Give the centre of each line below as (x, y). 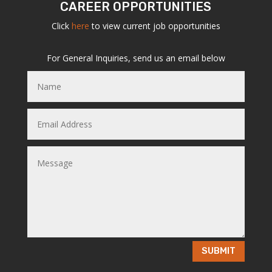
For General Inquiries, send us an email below (136, 58)
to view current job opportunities (156, 26)
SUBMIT (219, 251)
